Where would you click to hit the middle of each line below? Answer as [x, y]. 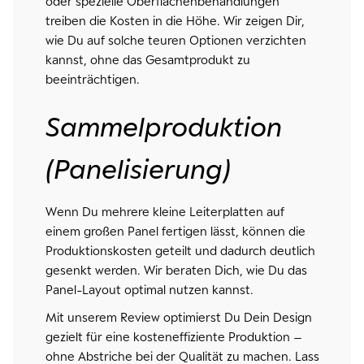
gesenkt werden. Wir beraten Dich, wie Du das [176, 270]
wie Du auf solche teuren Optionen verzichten [175, 40]
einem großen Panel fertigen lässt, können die [175, 231]
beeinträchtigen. [92, 79]
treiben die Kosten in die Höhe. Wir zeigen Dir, [175, 21]
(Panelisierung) [138, 169]
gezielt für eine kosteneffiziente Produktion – [173, 337]
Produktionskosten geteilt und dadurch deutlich [180, 251]
